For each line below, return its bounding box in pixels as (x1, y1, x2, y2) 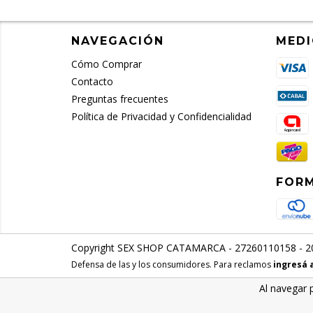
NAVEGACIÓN (71, 34, 164, 48)
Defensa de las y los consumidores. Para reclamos (71, 259, 271, 270)
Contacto (71, 75, 113, 88)
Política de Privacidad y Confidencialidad (71, 110, 252, 123)
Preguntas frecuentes (71, 92, 168, 105)
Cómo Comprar (71, 57, 142, 71)
